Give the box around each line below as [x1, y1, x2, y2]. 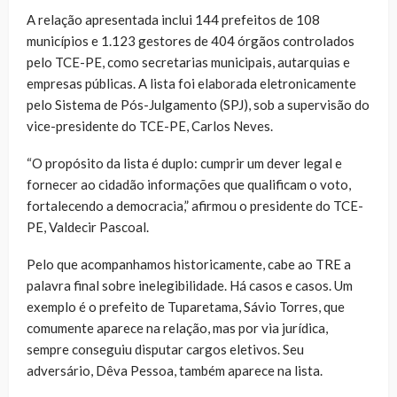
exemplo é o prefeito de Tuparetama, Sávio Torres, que [27, 299, 345, 315]
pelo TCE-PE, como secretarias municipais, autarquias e [27, 54, 350, 71]
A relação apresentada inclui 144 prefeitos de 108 [27, 12, 320, 28]
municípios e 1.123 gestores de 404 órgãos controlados [27, 33, 354, 50]
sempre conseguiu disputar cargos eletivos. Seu [27, 341, 304, 358]
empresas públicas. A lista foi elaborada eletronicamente [27, 75, 356, 92]
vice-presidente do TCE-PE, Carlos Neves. [27, 118, 273, 135]
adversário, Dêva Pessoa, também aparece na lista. [27, 362, 323, 379]
